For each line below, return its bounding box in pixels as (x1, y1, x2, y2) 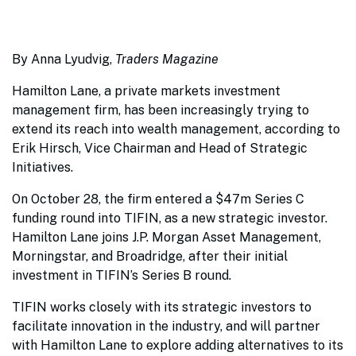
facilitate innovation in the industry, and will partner (12, 319, 320, 334)
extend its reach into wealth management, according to (12, 122, 340, 137)
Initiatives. (12, 160, 76, 175)
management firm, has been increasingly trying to (12, 103, 309, 118)
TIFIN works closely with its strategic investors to (12, 300, 311, 315)
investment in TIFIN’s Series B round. (12, 268, 234, 283)
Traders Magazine (115, 52, 219, 67)
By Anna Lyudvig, (12, 52, 115, 67)
